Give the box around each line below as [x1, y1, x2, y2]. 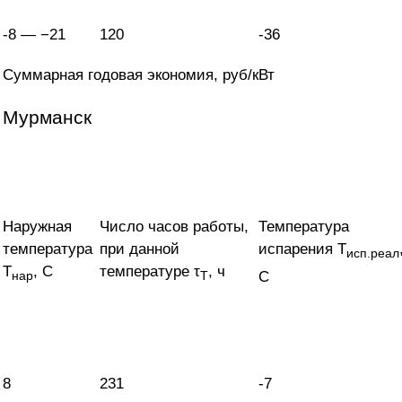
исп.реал [346, 246, 399, 261]
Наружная [3, 218, 72, 236]
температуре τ [100, 263, 200, 281]
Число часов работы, [100, 218, 249, 236]
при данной [100, 240, 179, 258]
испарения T [258, 240, 346, 258]
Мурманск [3, 107, 92, 128]
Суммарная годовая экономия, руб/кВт [3, 66, 275, 84]
